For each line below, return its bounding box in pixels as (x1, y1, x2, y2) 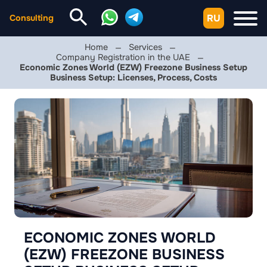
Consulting (10, 13, 54, 23)
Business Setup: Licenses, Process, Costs (50, 72, 217, 83)
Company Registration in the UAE (56, 52, 190, 63)
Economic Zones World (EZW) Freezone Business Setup (20, 62, 247, 73)
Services (128, 42, 162, 52)
